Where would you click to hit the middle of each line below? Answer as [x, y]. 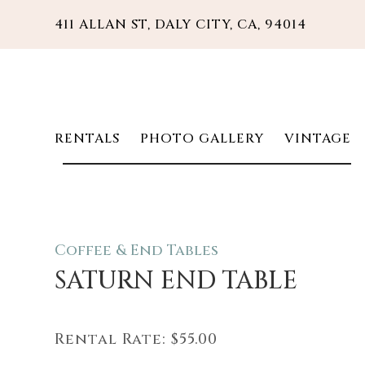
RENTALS [88, 139]
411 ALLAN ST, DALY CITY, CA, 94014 [181, 24]
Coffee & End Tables [137, 251]
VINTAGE [316, 139]
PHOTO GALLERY [200, 139]
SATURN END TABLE [176, 281]
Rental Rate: [111, 339]
